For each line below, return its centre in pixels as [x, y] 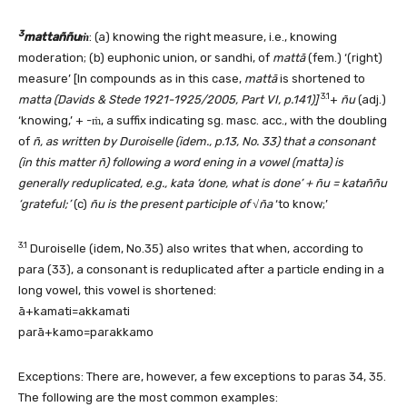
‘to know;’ [300, 203]
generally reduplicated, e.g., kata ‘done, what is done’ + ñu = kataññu [203, 183]
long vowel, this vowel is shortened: [117, 290]
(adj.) [371, 99]
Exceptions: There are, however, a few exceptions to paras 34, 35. [202, 376]
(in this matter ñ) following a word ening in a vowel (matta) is [181, 162]
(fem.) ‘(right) [344, 57]
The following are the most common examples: [148, 397]
